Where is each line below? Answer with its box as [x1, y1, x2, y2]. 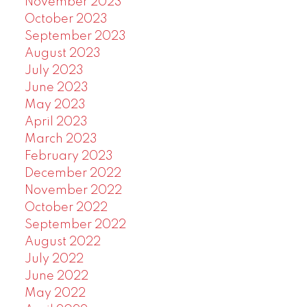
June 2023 [24, 82, 88, 95]
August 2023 [24, 47, 101, 60]
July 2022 [24, 253, 84, 266]
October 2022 [24, 201, 108, 214]
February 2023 [24, 150, 113, 163]
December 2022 [24, 167, 121, 180]
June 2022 [24, 270, 88, 283]
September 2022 [24, 219, 126, 232]
